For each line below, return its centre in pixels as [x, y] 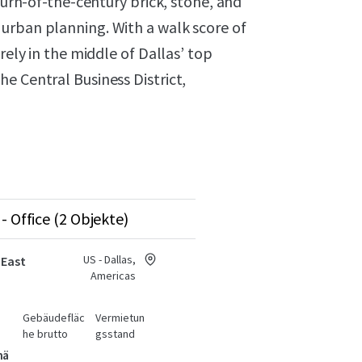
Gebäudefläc [54, 318]
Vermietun [120, 318]
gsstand [115, 334]
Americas [113, 276]
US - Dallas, [109, 259]
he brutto [46, 334]
